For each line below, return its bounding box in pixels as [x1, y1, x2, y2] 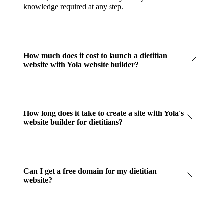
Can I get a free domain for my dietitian [23, 167, 157, 175]
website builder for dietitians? [23, 118, 123, 126]
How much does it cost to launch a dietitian [23, 51, 167, 60]
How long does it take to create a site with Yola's [23, 109, 184, 117]
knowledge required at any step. [23, 2, 123, 11]
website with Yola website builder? [23, 60, 139, 69]
